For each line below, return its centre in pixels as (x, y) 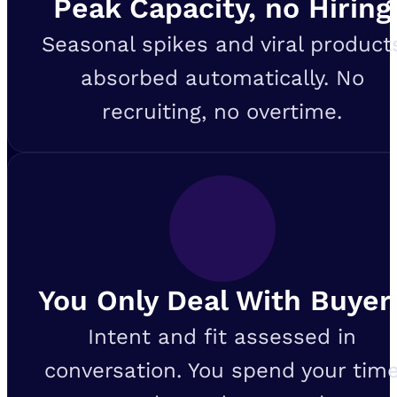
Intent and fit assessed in (222, 337)
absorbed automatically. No (222, 78)
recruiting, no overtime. (222, 112)
